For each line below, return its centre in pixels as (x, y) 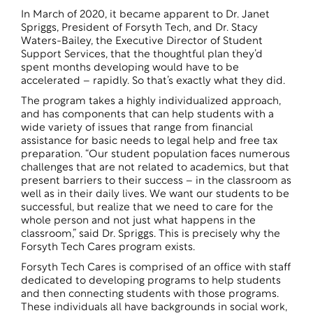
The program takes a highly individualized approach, (151, 102)
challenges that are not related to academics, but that (155, 168)
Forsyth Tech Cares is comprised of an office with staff (156, 268)
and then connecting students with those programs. (150, 294)
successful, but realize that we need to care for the (147, 208)
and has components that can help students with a (147, 115)
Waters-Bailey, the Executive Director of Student (142, 42)
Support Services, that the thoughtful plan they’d (142, 55)
